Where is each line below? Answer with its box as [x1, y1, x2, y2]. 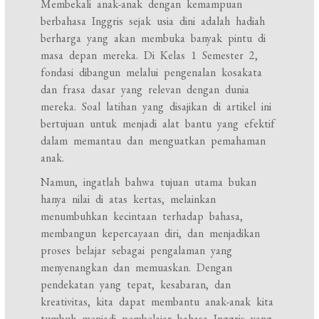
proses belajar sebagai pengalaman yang [41, 243, 233, 258]
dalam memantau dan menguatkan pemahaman [41, 133, 266, 149]
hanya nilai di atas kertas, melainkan [41, 192, 216, 207]
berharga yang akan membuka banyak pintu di [41, 31, 266, 46]
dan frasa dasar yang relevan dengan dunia [41, 82, 250, 98]
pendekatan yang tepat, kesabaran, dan [41, 277, 231, 293]
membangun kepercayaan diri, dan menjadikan [41, 226, 261, 241]
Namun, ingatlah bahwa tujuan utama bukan [41, 174, 257, 190]
